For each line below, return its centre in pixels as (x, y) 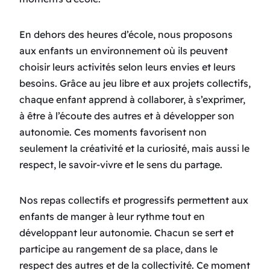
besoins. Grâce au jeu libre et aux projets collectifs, (135, 83)
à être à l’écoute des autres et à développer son (127, 115)
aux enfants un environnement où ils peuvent (124, 50)
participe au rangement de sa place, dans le (118, 249)
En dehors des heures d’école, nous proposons (126, 34)
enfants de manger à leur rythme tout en (112, 216)
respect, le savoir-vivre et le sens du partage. (121, 164)
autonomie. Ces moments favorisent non (113, 132)
